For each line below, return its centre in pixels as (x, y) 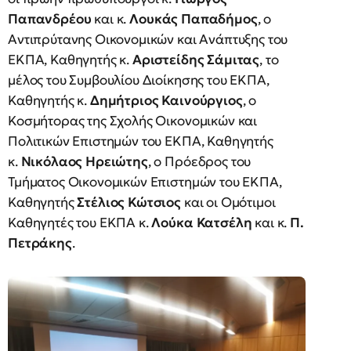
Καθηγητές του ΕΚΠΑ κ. (80, 223)
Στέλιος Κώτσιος (129, 202)
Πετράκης (40, 243)
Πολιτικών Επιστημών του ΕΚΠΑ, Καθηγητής (141, 141)
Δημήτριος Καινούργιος (166, 100)
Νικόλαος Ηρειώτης (84, 161)
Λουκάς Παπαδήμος (194, 19)
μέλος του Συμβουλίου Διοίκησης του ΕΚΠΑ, (139, 80)
